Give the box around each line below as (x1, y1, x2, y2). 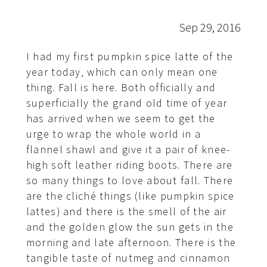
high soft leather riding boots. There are (26, 157, 233, 173)
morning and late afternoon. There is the (26, 235, 237, 250)
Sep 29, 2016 (179, 18, 241, 36)
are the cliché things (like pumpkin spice (26, 188, 235, 204)
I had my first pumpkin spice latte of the (26, 49, 234, 64)
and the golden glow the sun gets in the (26, 219, 234, 235)
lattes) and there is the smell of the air (26, 204, 227, 219)
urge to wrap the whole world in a (26, 126, 201, 142)
